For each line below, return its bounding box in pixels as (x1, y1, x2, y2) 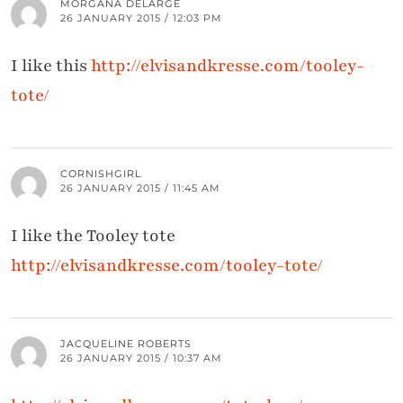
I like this (11, 54, 91, 78)
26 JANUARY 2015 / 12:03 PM (60, 12, 222, 25)
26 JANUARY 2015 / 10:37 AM (60, 352, 222, 365)
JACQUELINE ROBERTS (60, 337, 192, 351)
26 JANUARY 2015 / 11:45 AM (60, 182, 220, 195)
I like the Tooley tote (11, 224, 175, 248)
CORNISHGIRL (60, 167, 141, 181)
